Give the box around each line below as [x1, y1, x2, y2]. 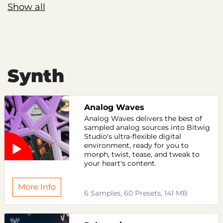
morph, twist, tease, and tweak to [84, 150, 200, 159]
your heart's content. [84, 159, 156, 168]
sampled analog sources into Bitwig [84, 123, 210, 132]
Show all [7, 1, 45, 12]
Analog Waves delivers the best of [84, 114, 202, 123]
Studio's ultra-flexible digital [84, 132, 181, 141]
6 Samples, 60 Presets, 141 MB [84, 189, 188, 198]
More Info [18, 182, 56, 192]
